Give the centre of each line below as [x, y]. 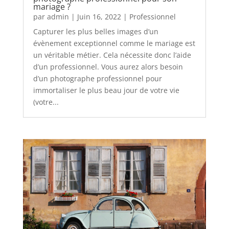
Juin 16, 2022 [99, 16]
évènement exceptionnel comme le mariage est [114, 43]
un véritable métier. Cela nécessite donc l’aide [112, 55]
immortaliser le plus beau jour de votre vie [106, 90]
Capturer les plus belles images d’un [96, 31]
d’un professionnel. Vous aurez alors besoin [108, 66]
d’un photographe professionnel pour [97, 78]
